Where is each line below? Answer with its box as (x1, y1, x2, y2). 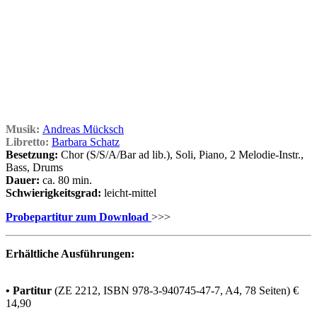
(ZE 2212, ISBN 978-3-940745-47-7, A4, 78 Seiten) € (52, 284, 299, 296)
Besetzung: (6, 148, 58, 161)
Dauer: (6, 173, 40, 186)
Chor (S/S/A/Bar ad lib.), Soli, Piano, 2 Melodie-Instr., (58, 148, 304, 161)
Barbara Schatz (52, 135, 120, 148)
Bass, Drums (6, 161, 63, 173)
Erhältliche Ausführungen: (6, 247, 134, 260)
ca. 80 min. (40, 173, 92, 186)
